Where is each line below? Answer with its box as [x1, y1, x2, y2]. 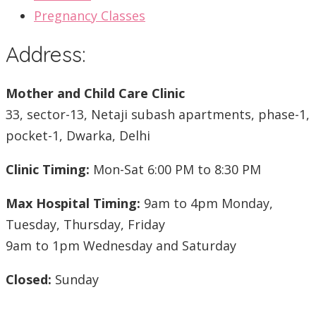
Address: [6, 40, 85, 68]
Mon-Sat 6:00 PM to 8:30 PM [90, 160, 261, 178]
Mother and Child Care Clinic [6, 84, 185, 102]
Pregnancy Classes [34, 6, 145, 24]
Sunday [51, 270, 99, 288]
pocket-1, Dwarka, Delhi [6, 126, 150, 144]
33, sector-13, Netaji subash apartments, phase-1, [6, 105, 310, 123]
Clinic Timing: [6, 160, 90, 178]
